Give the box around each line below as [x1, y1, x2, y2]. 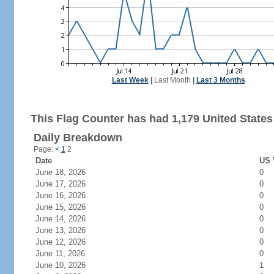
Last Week [111, 76, 149, 84]
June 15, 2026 [35, 202, 100, 212]
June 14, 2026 [35, 214, 100, 223]
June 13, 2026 [35, 226, 100, 235]
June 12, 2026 [35, 237, 100, 246]
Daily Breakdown [33, 131, 122, 144]
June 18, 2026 [35, 168, 100, 177]
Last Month [154, 76, 191, 84]
